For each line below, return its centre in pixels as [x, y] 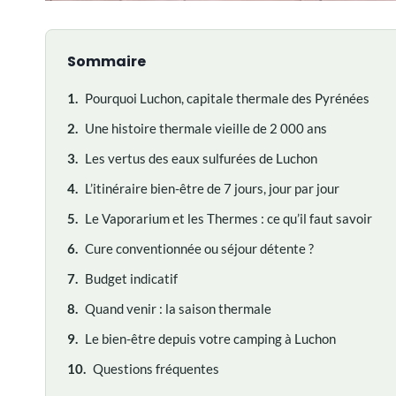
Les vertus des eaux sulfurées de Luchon [201, 158]
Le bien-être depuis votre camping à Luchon [210, 338]
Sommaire [107, 61]
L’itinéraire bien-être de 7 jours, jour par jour [212, 188]
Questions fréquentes [156, 368]
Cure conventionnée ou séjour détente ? [199, 248]
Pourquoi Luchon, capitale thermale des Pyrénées [227, 98]
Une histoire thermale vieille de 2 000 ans [206, 128]
